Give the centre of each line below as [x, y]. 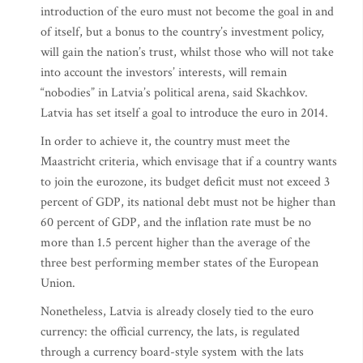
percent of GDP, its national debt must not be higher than [188, 202]
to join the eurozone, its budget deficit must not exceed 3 [185, 182]
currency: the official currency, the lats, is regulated [170, 332]
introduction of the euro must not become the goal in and [187, 12]
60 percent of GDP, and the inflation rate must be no [176, 222]
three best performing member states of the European [179, 263]
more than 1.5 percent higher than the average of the [175, 243]
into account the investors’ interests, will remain [164, 73]
